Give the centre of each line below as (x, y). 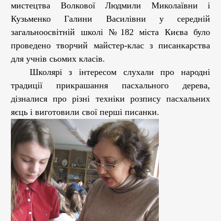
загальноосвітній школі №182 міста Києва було (110, 32)
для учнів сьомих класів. (58, 59)
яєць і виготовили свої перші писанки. (86, 112)
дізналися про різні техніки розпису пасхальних (110, 99)
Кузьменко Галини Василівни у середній (110, 19)
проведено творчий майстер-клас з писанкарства (110, 45)
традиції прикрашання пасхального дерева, (110, 85)
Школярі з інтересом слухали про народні (120, 72)
